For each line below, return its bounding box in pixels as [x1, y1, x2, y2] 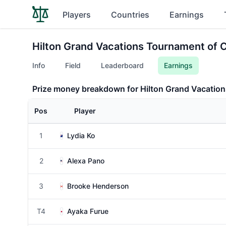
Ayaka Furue [67, 207, 108, 215]
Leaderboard [101, 61, 144, 70]
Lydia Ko [67, 131, 95, 140]
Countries [111, 10, 149, 20]
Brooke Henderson [67, 182, 129, 190]
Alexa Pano [67, 156, 104, 165]
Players [63, 10, 91, 20]
